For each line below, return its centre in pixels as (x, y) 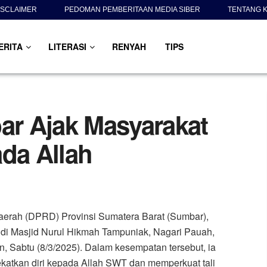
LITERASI (67, 46)
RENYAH (129, 46)
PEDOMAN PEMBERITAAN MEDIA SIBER (132, 10)
